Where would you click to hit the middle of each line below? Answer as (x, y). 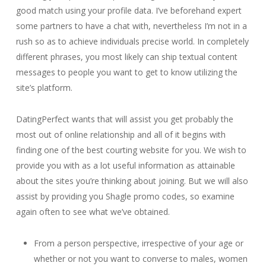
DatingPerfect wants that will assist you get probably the (124, 119)
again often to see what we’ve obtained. (93, 212)
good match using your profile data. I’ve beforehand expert (129, 10)
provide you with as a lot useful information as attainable (125, 165)
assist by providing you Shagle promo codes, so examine (125, 196)
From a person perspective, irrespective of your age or (138, 243)
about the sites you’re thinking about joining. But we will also (132, 181)
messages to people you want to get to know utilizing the (126, 72)
